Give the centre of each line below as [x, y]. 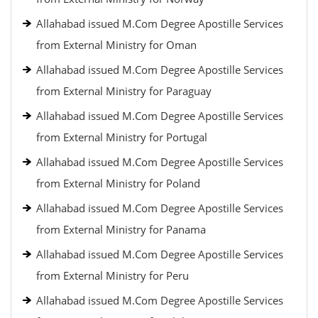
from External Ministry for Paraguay [124, 91]
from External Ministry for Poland [118, 183]
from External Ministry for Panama [121, 229]
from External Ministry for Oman [116, 45]
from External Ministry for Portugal [122, 137]
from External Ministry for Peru [113, 275]
